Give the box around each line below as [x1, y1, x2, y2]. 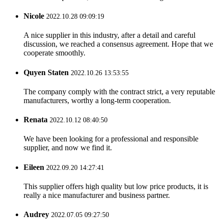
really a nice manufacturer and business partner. [24, 191, 170, 199]
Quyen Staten [24, 68, 69, 77]
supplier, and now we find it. [24, 143, 112, 152]
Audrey [24, 210, 49, 219]
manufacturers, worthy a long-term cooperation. [24, 96, 171, 105]
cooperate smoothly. [24, 49, 85, 57]
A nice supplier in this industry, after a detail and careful [24, 31, 195, 40]
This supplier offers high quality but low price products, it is [24, 182, 208, 191]
